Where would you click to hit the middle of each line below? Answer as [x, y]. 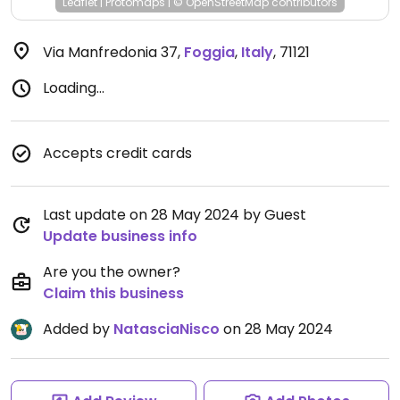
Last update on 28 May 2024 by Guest [175, 215]
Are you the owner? [112, 272]
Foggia [209, 52]
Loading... [74, 88]
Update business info [120, 236]
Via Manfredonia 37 [110, 52]
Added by [78, 329]
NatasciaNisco [167, 329]
